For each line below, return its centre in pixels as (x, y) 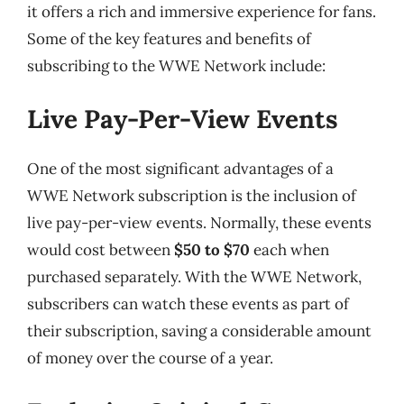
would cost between (101, 250)
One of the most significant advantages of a (180, 169)
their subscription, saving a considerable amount (199, 331)
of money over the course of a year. (150, 358)
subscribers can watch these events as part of (188, 304)
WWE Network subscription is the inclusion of (192, 196)
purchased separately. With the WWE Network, (194, 277)
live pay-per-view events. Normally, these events (199, 223)
